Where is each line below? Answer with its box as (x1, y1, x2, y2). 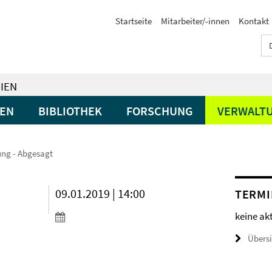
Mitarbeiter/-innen (161, 15, 229, 27)
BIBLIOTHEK (38, 103, 102, 118)
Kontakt (239, 15, 269, 27)
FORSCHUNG (126, 103, 193, 118)
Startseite (115, 15, 152, 27)
